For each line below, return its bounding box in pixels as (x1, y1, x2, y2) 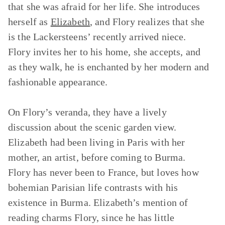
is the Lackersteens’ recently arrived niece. (8, 31, 186, 42)
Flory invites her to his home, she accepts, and (8, 46, 201, 57)
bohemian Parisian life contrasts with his (8, 182, 178, 193)
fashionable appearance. (8, 76, 108, 87)
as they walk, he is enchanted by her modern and (8, 61, 209, 72)
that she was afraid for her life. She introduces (8, 1, 200, 12)
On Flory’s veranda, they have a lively (8, 106, 167, 118)
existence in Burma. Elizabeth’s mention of (8, 197, 188, 208)
